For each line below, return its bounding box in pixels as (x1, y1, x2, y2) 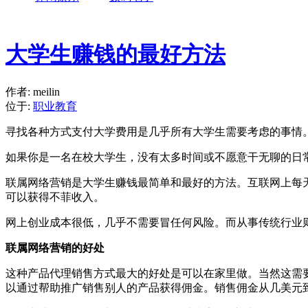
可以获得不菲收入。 (5, 190, 104, 203)
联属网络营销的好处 (5, 241, 104, 254)
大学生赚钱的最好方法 (5, 42, 225, 67)
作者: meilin (5, 85, 60, 98)
